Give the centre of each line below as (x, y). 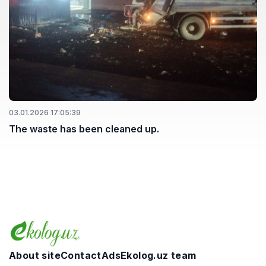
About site (35, 255)
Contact (81, 255)
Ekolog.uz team (159, 255)
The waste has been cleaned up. (84, 129)
